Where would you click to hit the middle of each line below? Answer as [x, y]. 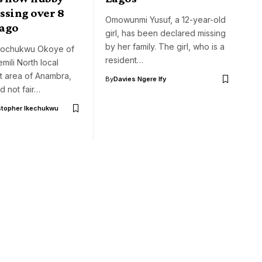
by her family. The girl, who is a [165, 47]
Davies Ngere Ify [140, 79]
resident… [124, 60]
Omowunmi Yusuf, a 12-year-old [166, 20]
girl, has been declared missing [166, 33]
